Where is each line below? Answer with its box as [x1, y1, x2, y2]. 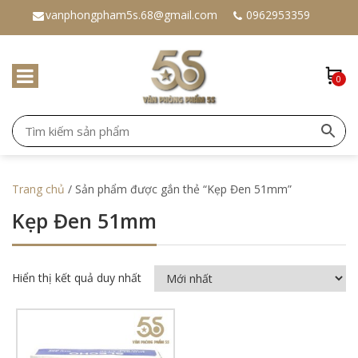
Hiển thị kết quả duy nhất [12, 270, 141, 285]
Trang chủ [12, 181, 65, 197]
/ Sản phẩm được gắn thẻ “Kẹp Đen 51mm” [65, 181, 292, 197]
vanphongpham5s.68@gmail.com [45, 7, 217, 22]
